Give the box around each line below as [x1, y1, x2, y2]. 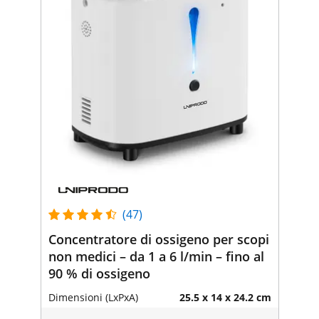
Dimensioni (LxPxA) [48, 290, 138, 304]
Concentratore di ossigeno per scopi [48, 230, 269, 248]
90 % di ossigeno [48, 264, 150, 282]
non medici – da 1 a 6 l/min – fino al [48, 247, 264, 265]
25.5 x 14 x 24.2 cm [179, 290, 271, 304]
